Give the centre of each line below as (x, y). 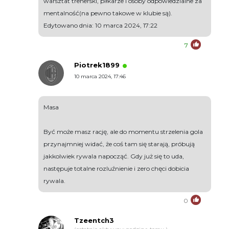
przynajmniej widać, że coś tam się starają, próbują (119, 144)
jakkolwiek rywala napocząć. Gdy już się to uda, (114, 156)
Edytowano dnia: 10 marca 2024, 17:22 (100, 26)
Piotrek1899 (97, 65)
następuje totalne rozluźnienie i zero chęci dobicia (116, 169)
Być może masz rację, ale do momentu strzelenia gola (123, 132)
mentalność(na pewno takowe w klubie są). (108, 13)
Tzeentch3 (94, 221)
